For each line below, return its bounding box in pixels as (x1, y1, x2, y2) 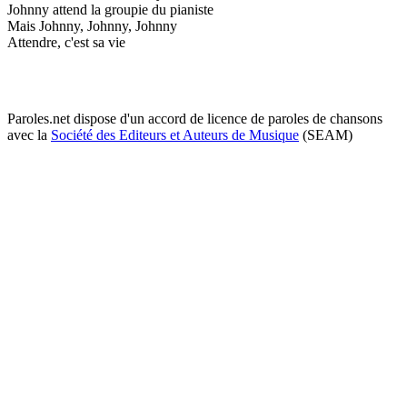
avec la (7, 126, 51, 143)
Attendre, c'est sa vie (7, 34, 125, 50)
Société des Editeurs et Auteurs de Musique (51, 126, 299, 143)
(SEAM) (299, 126, 352, 143)
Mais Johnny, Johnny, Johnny (7, 17, 177, 34)
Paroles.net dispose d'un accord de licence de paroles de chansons (7, 110, 382, 126)
